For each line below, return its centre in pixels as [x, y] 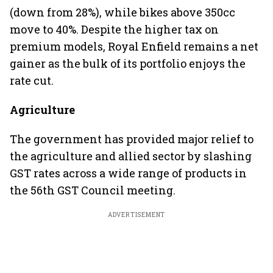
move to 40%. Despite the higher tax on [114, 29]
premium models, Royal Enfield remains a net [134, 46]
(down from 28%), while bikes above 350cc [122, 12]
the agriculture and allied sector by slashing [131, 156]
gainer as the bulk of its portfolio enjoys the [128, 63]
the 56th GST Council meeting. [93, 190]
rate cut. [32, 80]
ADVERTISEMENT [136, 215]
